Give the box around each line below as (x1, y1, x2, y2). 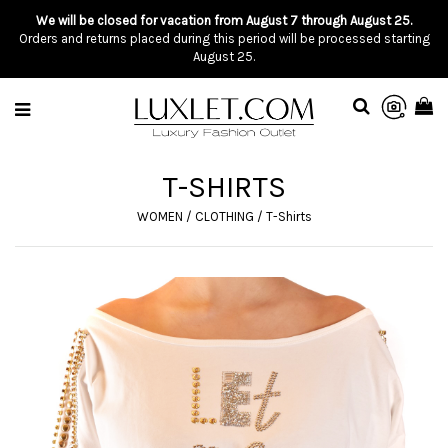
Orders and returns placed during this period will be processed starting (18, 31, 430, 46)
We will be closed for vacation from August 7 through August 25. (36, 13, 412, 28)
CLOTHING (194, 209, 254, 224)
